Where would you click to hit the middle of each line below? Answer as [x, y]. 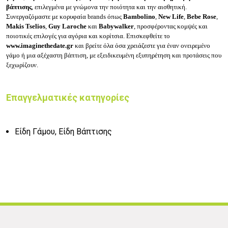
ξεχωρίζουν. [22, 65]
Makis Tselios [26, 26]
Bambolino [139, 17]
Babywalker [116, 26]
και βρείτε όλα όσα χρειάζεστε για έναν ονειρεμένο [142, 46]
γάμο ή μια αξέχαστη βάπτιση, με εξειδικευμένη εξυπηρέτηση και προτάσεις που [114, 55]
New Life [171, 17]
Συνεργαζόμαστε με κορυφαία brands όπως [65, 17]
